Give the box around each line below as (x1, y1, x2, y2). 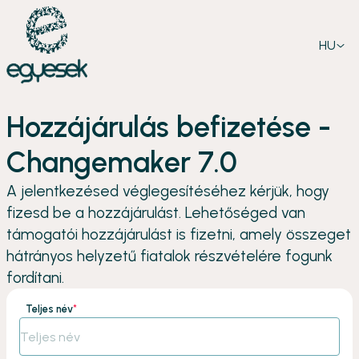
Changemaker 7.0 (6, 145, 237, 179)
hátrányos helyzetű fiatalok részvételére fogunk (6, 247, 333, 265)
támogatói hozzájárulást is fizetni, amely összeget (6, 225, 351, 244)
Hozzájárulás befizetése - (6, 110, 331, 144)
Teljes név (26, 303, 73, 315)
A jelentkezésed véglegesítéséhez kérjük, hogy (6, 182, 329, 200)
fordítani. (6, 268, 64, 287)
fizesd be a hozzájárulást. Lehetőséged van (6, 204, 305, 222)
